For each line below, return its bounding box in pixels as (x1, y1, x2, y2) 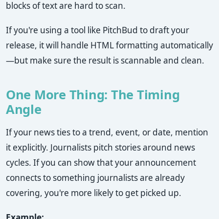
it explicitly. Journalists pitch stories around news (6, 142, 195, 153)
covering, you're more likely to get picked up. (6, 187, 181, 199)
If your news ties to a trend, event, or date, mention (6, 127, 208, 138)
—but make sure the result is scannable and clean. (6, 55, 204, 66)
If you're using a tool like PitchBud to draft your (6, 24, 189, 36)
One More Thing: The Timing (6, 86, 180, 104)
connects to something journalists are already (6, 172, 185, 184)
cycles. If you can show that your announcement (6, 157, 196, 169)
